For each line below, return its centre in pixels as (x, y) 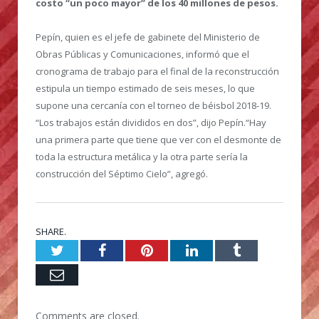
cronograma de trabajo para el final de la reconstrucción (157, 72)
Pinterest (178, 250)
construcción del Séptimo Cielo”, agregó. (122, 174)
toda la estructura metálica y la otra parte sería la (142, 157)
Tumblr (261, 250)
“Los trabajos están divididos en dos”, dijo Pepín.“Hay (151, 123)
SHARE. (51, 232)
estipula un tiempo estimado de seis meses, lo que (145, 89)
